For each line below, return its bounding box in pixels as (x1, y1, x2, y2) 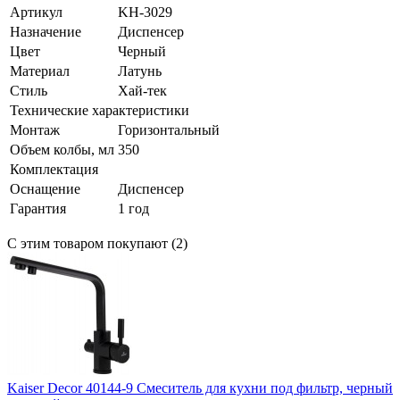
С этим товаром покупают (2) (7, 236, 187, 252)
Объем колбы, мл (10, 142, 114, 158)
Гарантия (10, 201, 66, 217)
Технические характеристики (10, 103, 189, 119)
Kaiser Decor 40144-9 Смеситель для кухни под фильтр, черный (7, 380, 393, 396)
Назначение (10, 24, 81, 40)
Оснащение (10, 181, 80, 197)
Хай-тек (118, 83, 167, 99)
